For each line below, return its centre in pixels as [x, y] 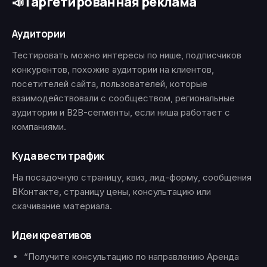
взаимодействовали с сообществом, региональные [123, 98]
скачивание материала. [62, 206]
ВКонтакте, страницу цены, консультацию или [111, 192]
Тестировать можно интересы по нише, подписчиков [127, 55]
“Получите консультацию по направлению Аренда [131, 257]
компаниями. [39, 127]
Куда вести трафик [58, 156]
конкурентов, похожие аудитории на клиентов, [113, 69]
